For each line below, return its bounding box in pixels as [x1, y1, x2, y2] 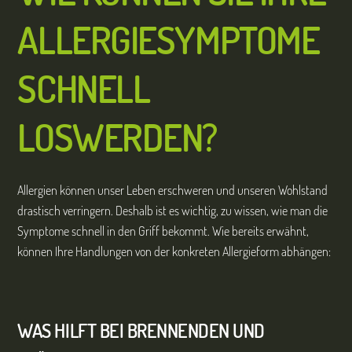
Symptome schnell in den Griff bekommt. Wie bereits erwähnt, [17, 223, 310, 240]
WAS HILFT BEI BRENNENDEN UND [17, 317, 265, 343]
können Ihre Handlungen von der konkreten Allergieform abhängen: [17, 244, 332, 260]
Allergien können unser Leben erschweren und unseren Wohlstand [17, 182, 328, 199]
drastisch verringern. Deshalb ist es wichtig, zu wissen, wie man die [17, 203, 328, 219]
